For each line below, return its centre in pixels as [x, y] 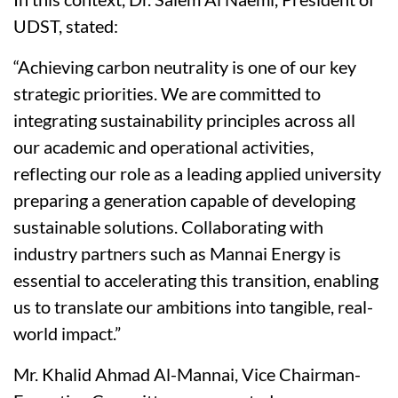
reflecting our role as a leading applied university [197, 174]
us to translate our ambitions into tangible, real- [193, 307]
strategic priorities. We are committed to [167, 94]
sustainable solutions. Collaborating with [168, 227]
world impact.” [67, 334]
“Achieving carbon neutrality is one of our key [185, 67]
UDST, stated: [66, 26]
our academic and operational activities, [163, 147]
